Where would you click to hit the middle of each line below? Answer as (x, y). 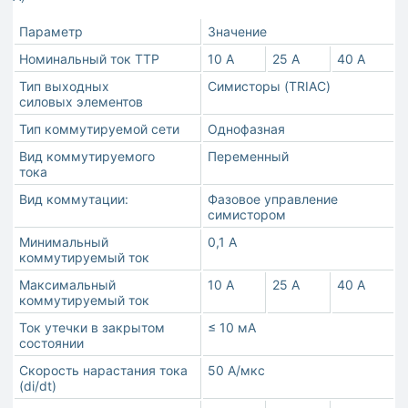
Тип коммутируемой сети (99, 129)
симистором (247, 215)
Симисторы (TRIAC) (269, 87)
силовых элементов (81, 102)
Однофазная (246, 129)
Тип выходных (64, 87)
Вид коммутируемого (87, 157)
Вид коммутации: (74, 199)
